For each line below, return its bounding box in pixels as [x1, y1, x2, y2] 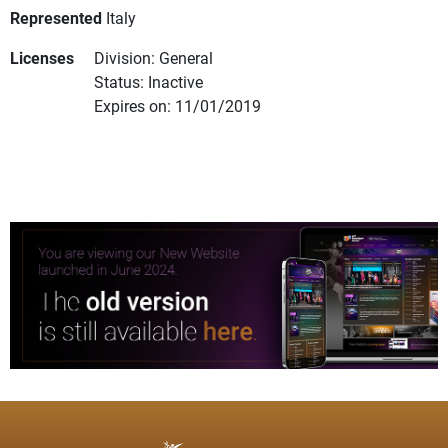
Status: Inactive [94, 71, 203, 93]
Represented [10, 7, 102, 29]
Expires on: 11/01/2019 [94, 95, 261, 117]
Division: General [94, 47, 213, 69]
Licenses [10, 47, 74, 69]
